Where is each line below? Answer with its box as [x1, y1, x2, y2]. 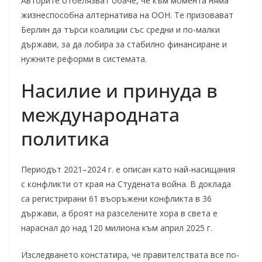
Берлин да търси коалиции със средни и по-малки [21, 24, 220, 35]
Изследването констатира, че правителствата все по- [21, 249, 239, 260]
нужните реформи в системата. [21, 53, 147, 64]
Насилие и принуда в [21, 78, 218, 103]
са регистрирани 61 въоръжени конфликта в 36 [21, 193, 212, 204]
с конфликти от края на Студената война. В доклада [21, 178, 231, 189]
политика [21, 126, 109, 151]
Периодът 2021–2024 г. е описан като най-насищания [21, 164, 235, 175]
